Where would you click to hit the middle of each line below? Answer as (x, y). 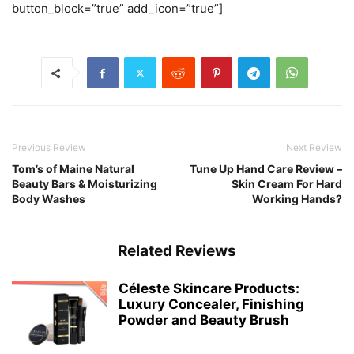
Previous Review (49, 147)
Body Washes (49, 199)
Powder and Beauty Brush (204, 320)
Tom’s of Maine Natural (73, 169)
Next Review (314, 147)
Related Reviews (177, 251)
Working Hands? (297, 199)
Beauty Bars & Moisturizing (85, 184)
